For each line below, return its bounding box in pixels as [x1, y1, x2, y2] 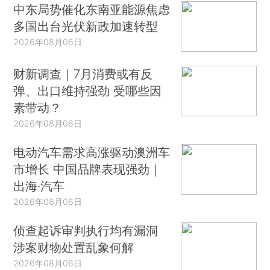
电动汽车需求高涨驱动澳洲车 [13, 145, 171, 160]
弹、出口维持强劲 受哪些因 [13, 83, 162, 99]
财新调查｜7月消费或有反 [13, 66, 153, 82]
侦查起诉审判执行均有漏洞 [13, 223, 159, 239]
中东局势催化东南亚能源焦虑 [13, 1, 171, 17]
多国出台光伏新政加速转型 [13, 18, 159, 34]
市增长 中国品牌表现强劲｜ [13, 162, 162, 177]
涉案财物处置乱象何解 [13, 240, 134, 256]
